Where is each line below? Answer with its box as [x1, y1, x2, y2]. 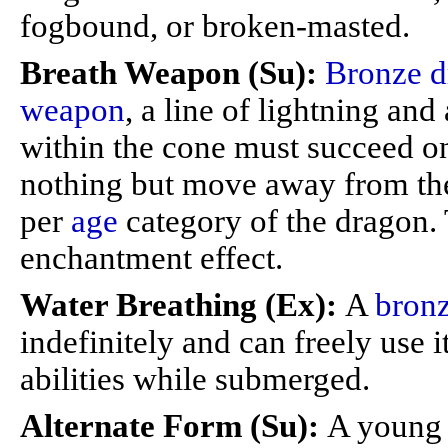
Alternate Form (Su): [20, 408, 327, 444]
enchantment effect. [20, 240, 283, 276]
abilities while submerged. [20, 361, 370, 397]
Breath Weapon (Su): [20, 55, 325, 91]
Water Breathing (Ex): [20, 287, 345, 323]
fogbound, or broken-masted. [20, 8, 410, 44]
